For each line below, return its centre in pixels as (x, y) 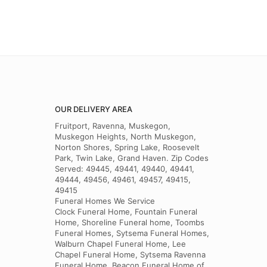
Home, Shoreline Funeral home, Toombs (130, 222)
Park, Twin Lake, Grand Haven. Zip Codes (132, 158)
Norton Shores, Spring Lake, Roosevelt (127, 147)
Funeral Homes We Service (105, 201)
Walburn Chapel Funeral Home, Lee (120, 244)
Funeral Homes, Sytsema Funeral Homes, (132, 233)
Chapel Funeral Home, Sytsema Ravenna (130, 254)
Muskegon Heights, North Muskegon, (125, 136)
